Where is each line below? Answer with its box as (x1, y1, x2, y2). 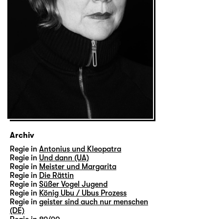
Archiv (10, 131, 34, 140)
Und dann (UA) (39, 153, 89, 162)
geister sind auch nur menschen (39, 197, 148, 206)
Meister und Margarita (39, 162, 116, 171)
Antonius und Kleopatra (39, 144, 121, 153)
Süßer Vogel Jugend (39, 179, 108, 189)
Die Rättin (39, 171, 74, 180)
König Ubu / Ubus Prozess (39, 188, 127, 197)
